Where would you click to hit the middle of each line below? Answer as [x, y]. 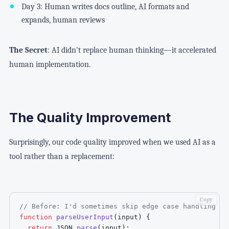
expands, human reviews [63, 20]
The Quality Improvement [90, 118]
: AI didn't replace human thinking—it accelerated [132, 50]
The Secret [28, 50]
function [36, 217]
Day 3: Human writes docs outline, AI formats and [105, 6]
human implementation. [50, 64]
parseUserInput [85, 217]
